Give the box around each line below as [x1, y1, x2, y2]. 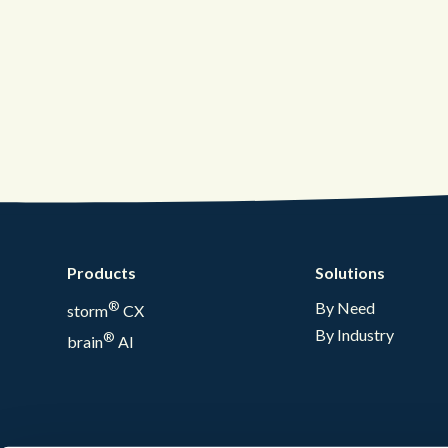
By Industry [315, 325, 394, 345]
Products [67, 263, 136, 283]
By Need [315, 298, 375, 318]
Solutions [315, 263, 385, 283]
